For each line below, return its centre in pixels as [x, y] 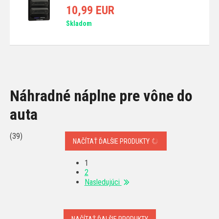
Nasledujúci [103, 182]
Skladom [79, 23]
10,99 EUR [90, 10]
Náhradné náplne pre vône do [101, 96]
